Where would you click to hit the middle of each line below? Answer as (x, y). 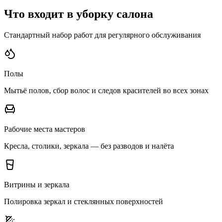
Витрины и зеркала (37, 185)
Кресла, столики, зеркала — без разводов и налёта (89, 146)
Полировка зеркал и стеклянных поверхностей (83, 202)
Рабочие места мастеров (45, 129)
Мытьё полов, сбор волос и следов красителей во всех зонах (106, 91)
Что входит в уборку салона (79, 14)
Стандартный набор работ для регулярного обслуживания (102, 35)
